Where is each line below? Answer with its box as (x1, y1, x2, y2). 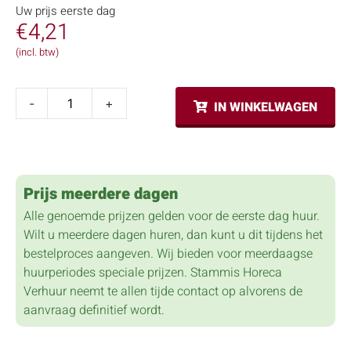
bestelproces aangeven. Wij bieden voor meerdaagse (24, 244, 313, 263)
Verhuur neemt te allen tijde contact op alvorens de (24, 281, 302, 301)
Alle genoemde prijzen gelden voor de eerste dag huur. (24, 206, 320, 226)
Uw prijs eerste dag (16, 2, 115, 20)
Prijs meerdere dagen (24, 182, 178, 205)
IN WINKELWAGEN (213, 97, 317, 117)
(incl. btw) (16, 45, 59, 60)
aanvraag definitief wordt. (24, 300, 165, 320)
